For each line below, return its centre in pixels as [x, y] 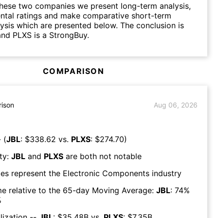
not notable [120, 156]
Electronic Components [106, 173]
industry [165, 173]
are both [80, 156]
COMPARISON [73, 71]
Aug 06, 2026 [176, 105]
